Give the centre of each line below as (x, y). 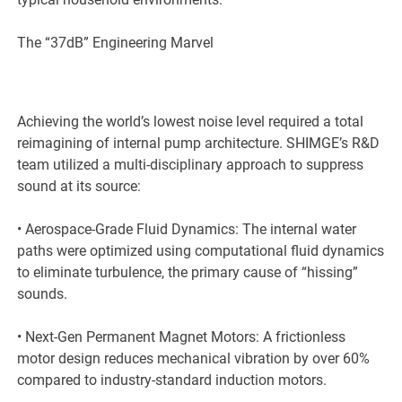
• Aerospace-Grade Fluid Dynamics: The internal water (187, 230)
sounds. (43, 294)
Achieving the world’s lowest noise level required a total (191, 122)
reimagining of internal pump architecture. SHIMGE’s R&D (199, 144)
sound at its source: (79, 187)
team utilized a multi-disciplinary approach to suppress (191, 165)
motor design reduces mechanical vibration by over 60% (194, 359)
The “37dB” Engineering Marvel (116, 43)
